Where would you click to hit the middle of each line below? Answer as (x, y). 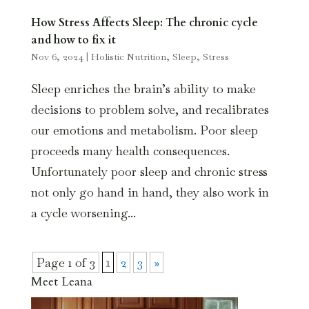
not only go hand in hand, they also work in (150, 192)
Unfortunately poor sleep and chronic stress (149, 171)
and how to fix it (73, 40)
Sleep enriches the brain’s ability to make (143, 88)
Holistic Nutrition (128, 56)
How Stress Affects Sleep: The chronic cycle (144, 22)
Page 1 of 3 (66, 262)
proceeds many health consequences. (130, 150)
